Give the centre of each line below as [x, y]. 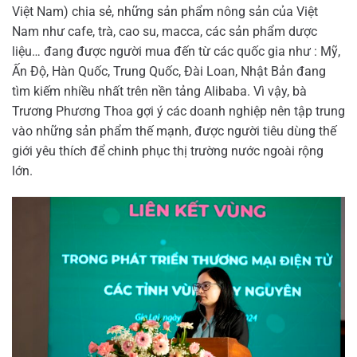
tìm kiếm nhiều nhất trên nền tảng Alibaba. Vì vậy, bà [159, 91]
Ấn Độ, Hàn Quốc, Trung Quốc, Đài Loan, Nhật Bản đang [169, 71]
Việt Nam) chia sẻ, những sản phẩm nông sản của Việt [165, 11]
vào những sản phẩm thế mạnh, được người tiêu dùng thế [174, 131]
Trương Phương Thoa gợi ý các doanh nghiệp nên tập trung [178, 111]
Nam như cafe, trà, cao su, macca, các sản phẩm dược [165, 31]
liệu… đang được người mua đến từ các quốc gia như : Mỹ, [176, 51]
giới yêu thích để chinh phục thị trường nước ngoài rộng [168, 151]
